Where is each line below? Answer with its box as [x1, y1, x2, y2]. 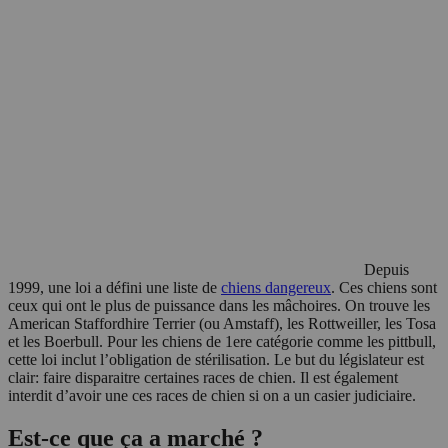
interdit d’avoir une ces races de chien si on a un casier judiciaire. [8, 386, 416, 404]
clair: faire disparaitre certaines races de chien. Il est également [8, 368, 398, 386]
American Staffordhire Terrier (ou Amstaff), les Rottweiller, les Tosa [8, 314, 436, 332]
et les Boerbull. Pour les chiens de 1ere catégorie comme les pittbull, [8, 332, 436, 350]
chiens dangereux [221, 278, 331, 296]
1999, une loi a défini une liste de [8, 278, 221, 296]
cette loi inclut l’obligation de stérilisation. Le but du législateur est [8, 350, 424, 368]
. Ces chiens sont [331, 278, 437, 296]
